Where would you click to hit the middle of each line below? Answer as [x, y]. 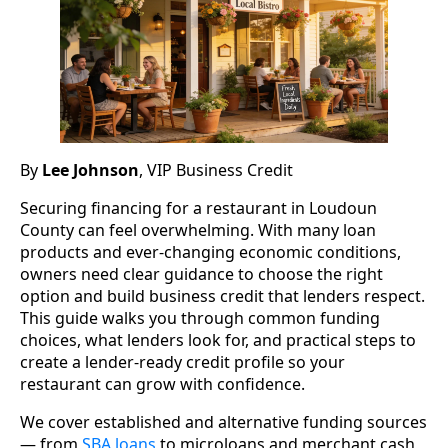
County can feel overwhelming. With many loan [198, 230]
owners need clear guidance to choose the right [201, 274]
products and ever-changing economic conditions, [210, 252]
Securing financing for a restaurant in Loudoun [198, 208]
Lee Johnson [90, 170]
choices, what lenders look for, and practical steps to [218, 340]
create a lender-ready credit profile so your [182, 362]
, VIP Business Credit [216, 170]
